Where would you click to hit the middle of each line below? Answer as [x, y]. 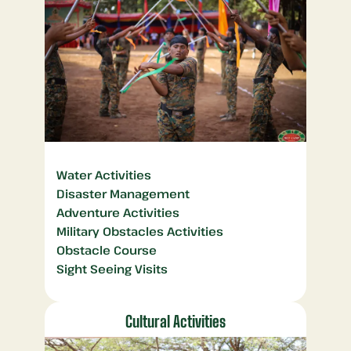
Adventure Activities [118, 213]
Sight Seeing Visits [112, 269]
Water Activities [103, 175]
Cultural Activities [175, 322]
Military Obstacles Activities [139, 232]
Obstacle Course [106, 250]
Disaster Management [123, 194]
